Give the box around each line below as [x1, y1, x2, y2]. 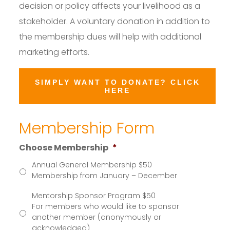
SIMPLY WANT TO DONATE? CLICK [34, 78, 200, 86]
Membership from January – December [32, 170, 178, 181]
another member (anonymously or [32, 212, 162, 222]
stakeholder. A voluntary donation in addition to [19, 15, 210, 27]
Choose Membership [19, 142, 109, 154]
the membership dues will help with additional [19, 31, 202, 43]
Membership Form [19, 118, 155, 139]
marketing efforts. [19, 46, 90, 58]
